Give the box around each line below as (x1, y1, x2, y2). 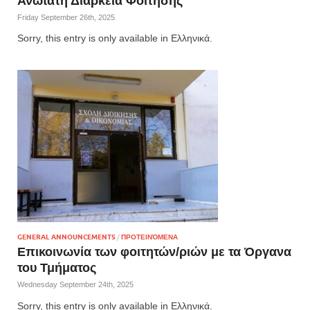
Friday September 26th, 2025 (17, 13, 115, 21)
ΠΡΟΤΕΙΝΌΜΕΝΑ (121, 232, 178, 241)
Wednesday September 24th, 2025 (17, 280, 134, 289)
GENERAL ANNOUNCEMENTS (17, 232, 116, 241)
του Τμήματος (17, 259, 96, 275)
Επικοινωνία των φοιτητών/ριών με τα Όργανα (17, 244, 291, 259)
